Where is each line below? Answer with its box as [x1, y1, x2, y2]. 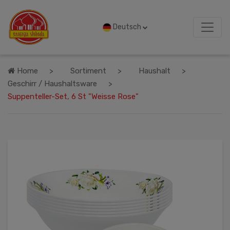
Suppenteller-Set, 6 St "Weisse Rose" [8, 92, 139, 101]
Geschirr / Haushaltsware [8, 79, 97, 88]
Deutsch [111, 23, 143, 31]
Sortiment [70, 66, 106, 75]
